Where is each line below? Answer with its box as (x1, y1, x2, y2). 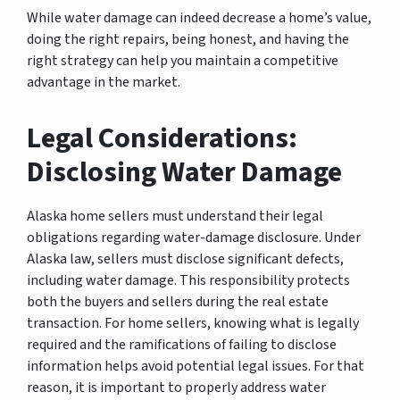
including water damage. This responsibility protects (27, 270, 350, 290)
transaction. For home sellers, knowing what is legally (27, 312, 359, 333)
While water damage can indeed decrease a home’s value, (27, 7, 371, 28)
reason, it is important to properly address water (27, 377, 326, 397)
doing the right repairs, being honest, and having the (27, 29, 349, 49)
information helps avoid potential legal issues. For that (27, 355, 364, 376)
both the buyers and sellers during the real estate (27, 291, 329, 312)
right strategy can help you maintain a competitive (27, 50, 338, 71)
